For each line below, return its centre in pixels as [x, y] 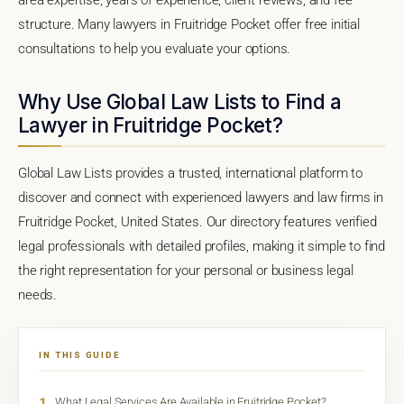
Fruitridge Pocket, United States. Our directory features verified [197, 221]
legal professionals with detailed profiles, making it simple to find [202, 246]
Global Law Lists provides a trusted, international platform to [191, 173]
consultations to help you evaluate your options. [155, 48]
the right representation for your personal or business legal [186, 270]
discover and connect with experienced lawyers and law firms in [201, 197]
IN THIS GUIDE [80, 354]
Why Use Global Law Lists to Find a [179, 101]
